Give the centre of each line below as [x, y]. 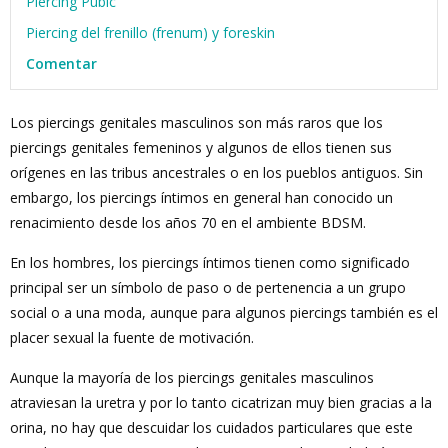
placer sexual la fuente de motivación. [132, 337]
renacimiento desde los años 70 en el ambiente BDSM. [188, 222]
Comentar [61, 63]
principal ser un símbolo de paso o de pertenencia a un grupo [208, 287]
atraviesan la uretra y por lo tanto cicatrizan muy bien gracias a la [221, 402]
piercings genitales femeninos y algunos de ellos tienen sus [201, 147]
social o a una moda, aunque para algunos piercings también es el [224, 312]
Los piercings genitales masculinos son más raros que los [196, 122]
